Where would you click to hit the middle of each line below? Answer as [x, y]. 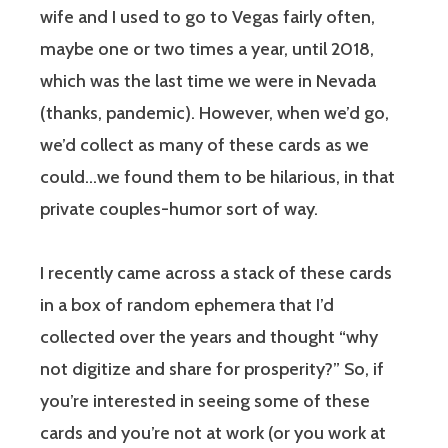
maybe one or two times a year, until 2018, [207, 49]
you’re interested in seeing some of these [205, 401]
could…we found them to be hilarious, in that [217, 177]
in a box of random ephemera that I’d [187, 305]
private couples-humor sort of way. [181, 209]
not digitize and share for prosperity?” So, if [212, 369]
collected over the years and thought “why [209, 337]
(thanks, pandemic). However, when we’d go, [214, 113]
